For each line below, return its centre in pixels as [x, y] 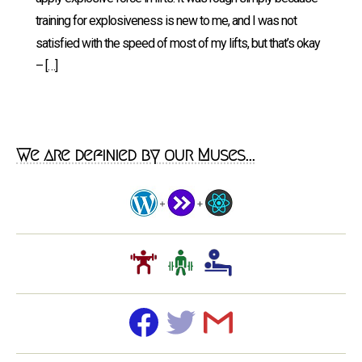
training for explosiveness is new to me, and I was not [166, 21]
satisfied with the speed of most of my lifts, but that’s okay [178, 43]
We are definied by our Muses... [135, 154]
